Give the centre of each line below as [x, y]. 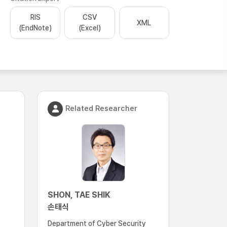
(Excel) [89, 28]
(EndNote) [35, 28]
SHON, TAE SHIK [79, 195]
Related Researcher [101, 108]
